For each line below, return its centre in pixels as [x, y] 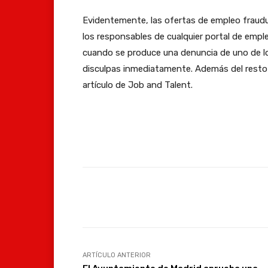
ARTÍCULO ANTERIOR [117, 255]
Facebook [216, 197]
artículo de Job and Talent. [138, 85]
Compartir [130, 197]
